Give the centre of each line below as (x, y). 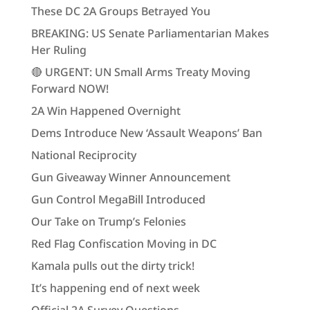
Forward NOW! (70, 89)
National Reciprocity (83, 155)
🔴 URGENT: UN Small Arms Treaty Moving (140, 72)
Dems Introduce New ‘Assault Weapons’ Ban (146, 133)
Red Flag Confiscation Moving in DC (124, 244)
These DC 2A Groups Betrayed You (120, 11)
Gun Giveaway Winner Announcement (130, 177)
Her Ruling (58, 50)
